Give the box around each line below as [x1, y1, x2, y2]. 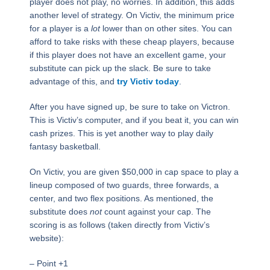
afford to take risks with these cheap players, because [29, 37, 234, 47]
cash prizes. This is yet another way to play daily [29, 128, 213, 139]
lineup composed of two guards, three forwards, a [29, 180, 219, 190]
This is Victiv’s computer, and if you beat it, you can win [29, 115, 239, 125]
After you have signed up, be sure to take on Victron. [29, 102, 230, 112]
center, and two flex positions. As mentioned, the [29, 193, 213, 204]
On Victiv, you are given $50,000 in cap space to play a [29, 167, 239, 177]
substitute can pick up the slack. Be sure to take [29, 63, 211, 74]
